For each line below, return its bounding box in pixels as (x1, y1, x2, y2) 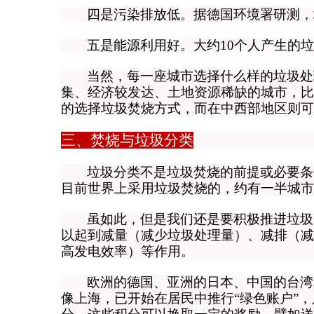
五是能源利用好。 (87, 38, 193, 53)
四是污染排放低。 (87, 7, 193, 22)
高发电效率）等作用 (61, 244, 181, 259)
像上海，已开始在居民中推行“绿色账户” (61, 291, 299, 306)
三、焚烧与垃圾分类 (61, 132, 193, 149)
